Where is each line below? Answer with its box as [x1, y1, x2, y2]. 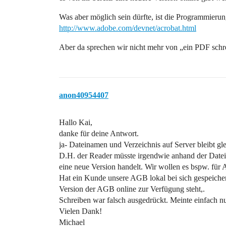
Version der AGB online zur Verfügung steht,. [59, 185, 205, 193]
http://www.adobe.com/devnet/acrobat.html [59, 24, 196, 32]
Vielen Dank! [59, 207, 102, 215]
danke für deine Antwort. [59, 129, 139, 138]
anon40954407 [59, 91, 108, 99]
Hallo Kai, [59, 118, 92, 127]
